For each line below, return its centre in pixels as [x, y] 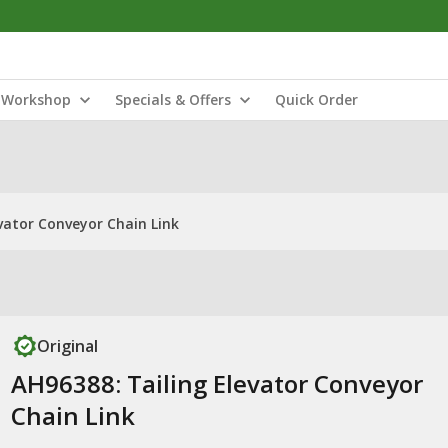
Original [67, 346]
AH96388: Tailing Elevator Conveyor [216, 383]
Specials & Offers [173, 99]
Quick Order [316, 99]
